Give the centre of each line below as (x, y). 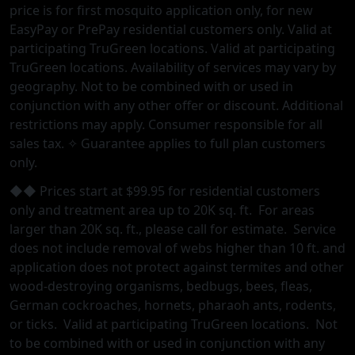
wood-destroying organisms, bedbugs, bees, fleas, (161, 286)
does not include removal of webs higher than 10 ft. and (177, 248)
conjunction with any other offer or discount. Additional (176, 106)
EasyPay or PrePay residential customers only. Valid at (171, 30)
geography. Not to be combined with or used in (151, 87)
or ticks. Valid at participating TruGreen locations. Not (174, 324)
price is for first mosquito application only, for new (161, 11)
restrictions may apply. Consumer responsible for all (166, 125)
